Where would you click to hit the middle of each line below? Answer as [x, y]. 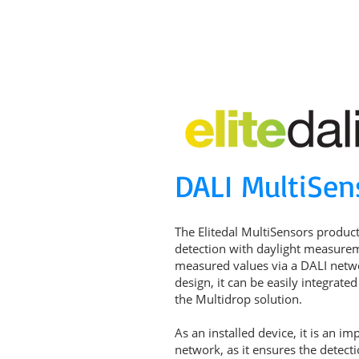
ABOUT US [223, 57]
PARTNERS [298, 57]
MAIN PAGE [146, 57]
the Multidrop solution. [238, 299]
